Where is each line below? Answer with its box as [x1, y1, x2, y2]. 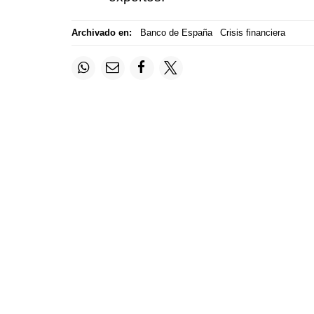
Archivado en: [71, 27, 132, 39]
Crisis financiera [220, 27, 285, 39]
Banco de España [139, 27, 212, 39]
